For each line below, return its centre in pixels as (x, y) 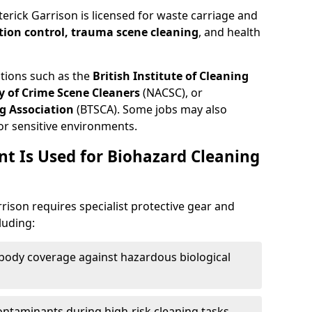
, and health (229, 32)
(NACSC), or (171, 93)
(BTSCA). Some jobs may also (150, 109)
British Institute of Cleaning (171, 76)
